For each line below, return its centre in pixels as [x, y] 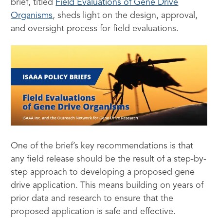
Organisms [32, 16]
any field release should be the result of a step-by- [109, 159]
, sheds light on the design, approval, [125, 16]
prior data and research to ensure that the [92, 198]
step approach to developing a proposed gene [103, 172]
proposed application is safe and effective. [93, 211]
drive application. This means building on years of [107, 185]
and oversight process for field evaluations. [95, 29]
